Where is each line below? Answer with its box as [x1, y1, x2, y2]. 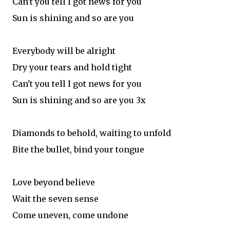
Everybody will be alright [12, 45, 116, 56]
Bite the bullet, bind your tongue [12, 144, 144, 155]
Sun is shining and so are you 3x [12, 94, 146, 105]
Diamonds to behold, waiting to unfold [12, 127, 171, 138]
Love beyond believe [12, 177, 95, 187]
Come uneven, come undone [12, 209, 128, 220]
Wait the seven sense [12, 193, 99, 204]
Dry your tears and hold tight [12, 62, 132, 72]
